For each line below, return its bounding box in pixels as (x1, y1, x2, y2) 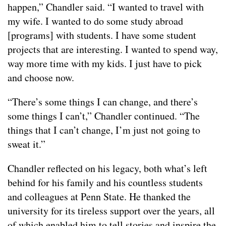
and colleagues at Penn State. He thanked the (8, 189, 191, 203)
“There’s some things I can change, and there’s (8, 94, 198, 108)
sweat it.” (8, 137, 45, 151)
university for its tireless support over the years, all (8, 203, 215, 217)
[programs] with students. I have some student (8, 28, 196, 42)
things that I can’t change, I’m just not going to (8, 123, 200, 137)
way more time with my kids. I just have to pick (8, 56, 202, 70)
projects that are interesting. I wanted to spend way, (8, 42, 218, 56)
